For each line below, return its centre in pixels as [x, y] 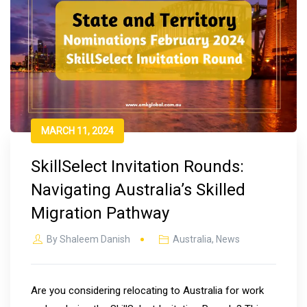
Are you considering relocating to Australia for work [147, 290]
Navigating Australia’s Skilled [138, 189]
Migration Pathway [100, 213]
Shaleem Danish [95, 239]
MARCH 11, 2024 [77, 131]
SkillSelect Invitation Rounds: [137, 166]
